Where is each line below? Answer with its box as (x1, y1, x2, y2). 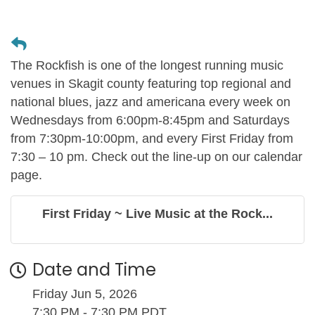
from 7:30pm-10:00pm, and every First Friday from (11, 131, 293, 146)
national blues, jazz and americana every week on (11, 94, 290, 109)
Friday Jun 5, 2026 (32, 286, 137, 301)
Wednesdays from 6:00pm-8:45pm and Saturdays (11, 112, 290, 127)
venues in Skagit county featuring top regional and (11, 76, 291, 91)
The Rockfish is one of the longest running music (11, 58, 283, 72)
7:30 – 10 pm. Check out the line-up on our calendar (11, 149, 302, 164)
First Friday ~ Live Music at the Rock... (42, 206, 273, 221)
